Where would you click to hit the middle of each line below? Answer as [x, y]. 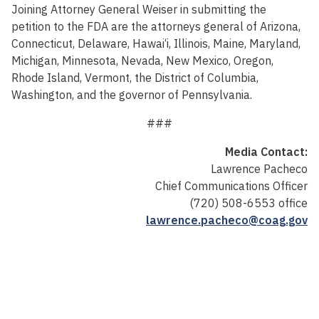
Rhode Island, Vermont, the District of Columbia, [135, 78]
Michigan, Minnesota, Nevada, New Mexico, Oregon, [142, 61]
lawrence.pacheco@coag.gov [227, 220]
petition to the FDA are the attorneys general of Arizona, [156, 27]
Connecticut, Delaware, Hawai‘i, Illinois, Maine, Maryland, [156, 44]
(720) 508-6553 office [249, 203]
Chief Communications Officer [231, 186]
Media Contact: [266, 152]
